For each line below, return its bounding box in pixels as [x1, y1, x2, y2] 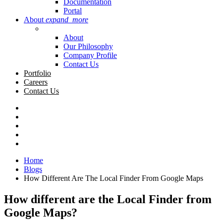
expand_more [46, 15, 88, 24]
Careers [24, 77, 48, 86]
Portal [63, 6, 82, 15]
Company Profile [63, 51, 117, 59]
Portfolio [24, 68, 51, 77]
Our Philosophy [63, 42, 113, 51]
